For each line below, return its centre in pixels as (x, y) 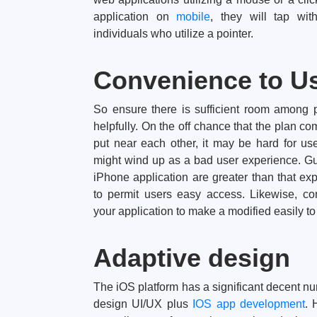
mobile (194, 16)
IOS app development (249, 304)
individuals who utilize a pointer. (173, 33)
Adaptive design (192, 258)
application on (135, 16)
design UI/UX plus (143, 304)
